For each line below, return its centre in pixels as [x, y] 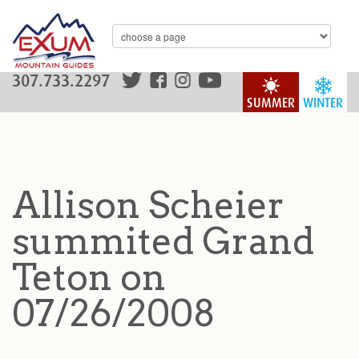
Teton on [89, 277]
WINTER [323, 103]
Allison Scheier [148, 205]
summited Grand [163, 241]
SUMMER [271, 103]
